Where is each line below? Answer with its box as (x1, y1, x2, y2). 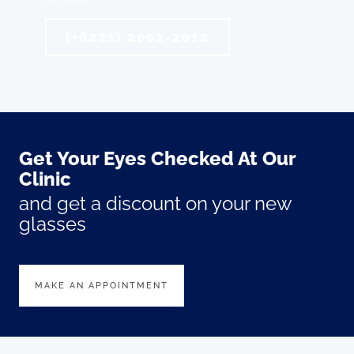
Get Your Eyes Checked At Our (18, 147, 296, 171)
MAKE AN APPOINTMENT (35, 281, 168, 292)
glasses (18, 213, 86, 236)
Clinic (18, 168, 71, 191)
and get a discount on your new (18, 192, 292, 216)
